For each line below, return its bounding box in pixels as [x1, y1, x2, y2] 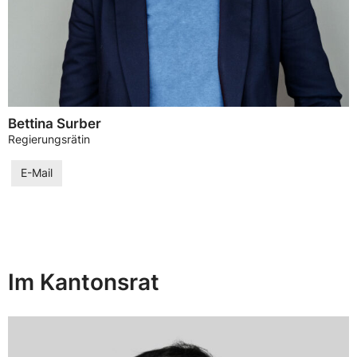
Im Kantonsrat [8, 269, 159, 296]
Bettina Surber [8, 115, 101, 131]
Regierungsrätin [8, 132, 90, 146]
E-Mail [21, 167, 53, 180]
